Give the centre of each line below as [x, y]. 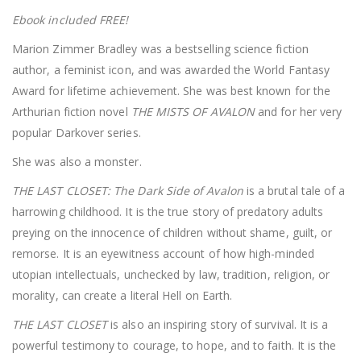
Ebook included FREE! [71, 19]
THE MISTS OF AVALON [191, 111]
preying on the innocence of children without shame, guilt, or [172, 232]
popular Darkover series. [77, 132]
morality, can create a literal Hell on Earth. [122, 295]
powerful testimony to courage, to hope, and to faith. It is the [174, 345]
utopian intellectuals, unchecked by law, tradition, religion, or [171, 274]
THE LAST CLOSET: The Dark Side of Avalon [128, 190]
